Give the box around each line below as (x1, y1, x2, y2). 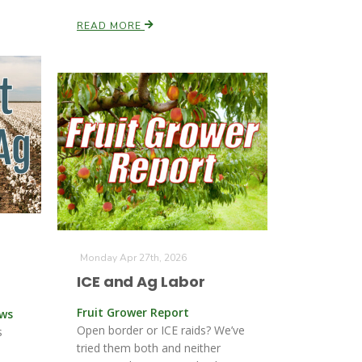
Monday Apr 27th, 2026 (80, 251, 187, 264)
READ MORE (77, 19, 145, 32)
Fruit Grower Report (77, 305, 189, 320)
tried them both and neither (77, 340, 221, 356)
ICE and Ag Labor (77, 271, 205, 292)
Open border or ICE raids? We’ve (77, 322, 245, 338)
